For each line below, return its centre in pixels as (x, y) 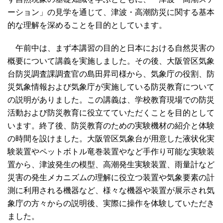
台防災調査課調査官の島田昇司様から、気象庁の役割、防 (111, 74)
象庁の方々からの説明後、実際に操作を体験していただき (111, 204)
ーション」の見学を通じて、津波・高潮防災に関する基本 (111, 12)
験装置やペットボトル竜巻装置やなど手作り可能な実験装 (111, 152)
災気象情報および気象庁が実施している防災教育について (111, 87)
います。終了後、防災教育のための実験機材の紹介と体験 (111, 126)
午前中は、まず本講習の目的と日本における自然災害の (111, 48)
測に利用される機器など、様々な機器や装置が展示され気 (111, 191)
